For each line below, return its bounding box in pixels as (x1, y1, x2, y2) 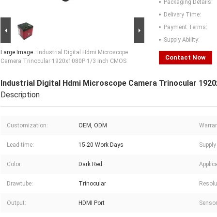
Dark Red (78, 161, 102, 168)
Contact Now (165, 54, 206, 62)
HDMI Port (78, 200, 105, 207)
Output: (7, 200, 26, 207)
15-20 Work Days (78, 141, 124, 149)
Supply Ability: (164, 36, 200, 44)
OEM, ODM (78, 122, 107, 129)
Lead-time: (7, 141, 34, 149)
